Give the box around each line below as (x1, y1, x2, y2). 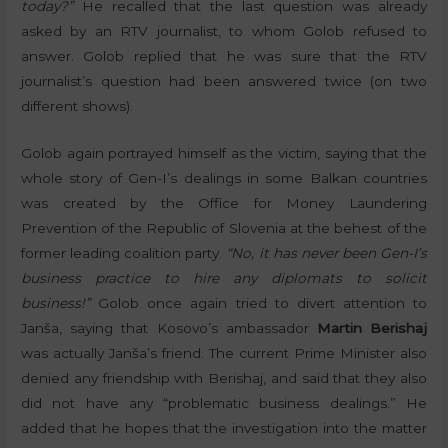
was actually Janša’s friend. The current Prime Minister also (21, 345, 427, 362)
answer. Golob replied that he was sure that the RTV (21, 48, 427, 65)
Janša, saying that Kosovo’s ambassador (21, 320, 317, 337)
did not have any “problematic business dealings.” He (21, 395, 427, 412)
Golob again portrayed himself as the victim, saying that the (21, 145, 427, 162)
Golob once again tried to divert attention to (90, 295, 427, 312)
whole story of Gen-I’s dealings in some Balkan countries (21, 170, 427, 187)
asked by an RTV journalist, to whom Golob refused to (21, 23, 427, 40)
